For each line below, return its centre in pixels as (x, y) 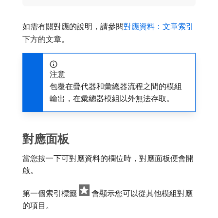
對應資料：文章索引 (159, 27)
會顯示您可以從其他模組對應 (142, 193)
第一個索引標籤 (51, 193)
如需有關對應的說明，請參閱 (73, 27)
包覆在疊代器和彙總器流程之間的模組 (116, 86)
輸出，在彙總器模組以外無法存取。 (112, 99)
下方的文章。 (46, 39)
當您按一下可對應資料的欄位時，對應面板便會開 (108, 158)
